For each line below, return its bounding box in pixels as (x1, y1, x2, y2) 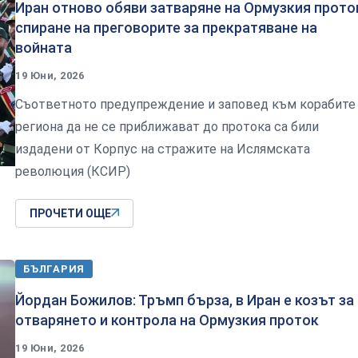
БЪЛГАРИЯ (23, 262, 86, 275)
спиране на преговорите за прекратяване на (15, 18, 317, 36)
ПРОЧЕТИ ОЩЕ (30, 206, 111, 220)
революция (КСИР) (15, 163, 130, 179)
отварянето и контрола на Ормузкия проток (15, 311, 319, 328)
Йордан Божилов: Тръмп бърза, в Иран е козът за (15, 291, 354, 308)
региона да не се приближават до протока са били (15, 118, 319, 134)
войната (15, 38, 72, 56)
